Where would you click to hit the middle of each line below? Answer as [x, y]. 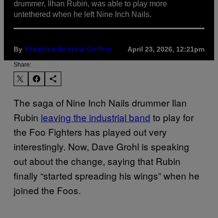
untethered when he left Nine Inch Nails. [82, 14]
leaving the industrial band [96, 117]
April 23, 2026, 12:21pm [166, 49]
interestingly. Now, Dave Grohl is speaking [101, 146]
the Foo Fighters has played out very [90, 131]
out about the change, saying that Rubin [97, 161]
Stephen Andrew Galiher [68, 50]
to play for [172, 117]
